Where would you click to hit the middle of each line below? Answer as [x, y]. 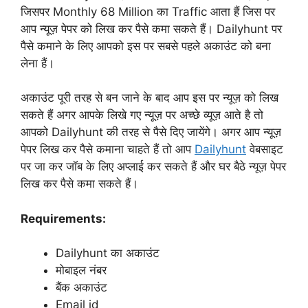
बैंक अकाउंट [81, 288]
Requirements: [63, 218]
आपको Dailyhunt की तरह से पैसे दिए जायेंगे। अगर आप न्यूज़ [151, 132]
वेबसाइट [265, 150]
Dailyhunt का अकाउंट [108, 253]
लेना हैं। [37, 63]
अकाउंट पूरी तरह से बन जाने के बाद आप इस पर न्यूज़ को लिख [150, 98]
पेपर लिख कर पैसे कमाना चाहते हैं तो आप [108, 150]
